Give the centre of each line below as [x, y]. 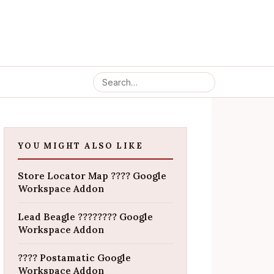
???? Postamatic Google [74, 258]
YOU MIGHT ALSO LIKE [80, 146]
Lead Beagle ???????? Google [85, 217]
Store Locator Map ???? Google [92, 176]
